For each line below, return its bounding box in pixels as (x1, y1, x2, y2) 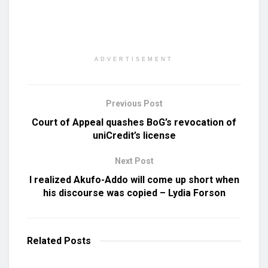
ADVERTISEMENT (95, 56, 173, 62)
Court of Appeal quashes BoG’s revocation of (32, 116, 236, 128)
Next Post (114, 156, 154, 166)
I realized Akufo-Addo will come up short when (29, 173, 239, 185)
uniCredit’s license (92, 129, 176, 141)
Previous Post (105, 98, 163, 108)
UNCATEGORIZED (36, 249, 91, 256)
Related (27, 234, 62, 246)
